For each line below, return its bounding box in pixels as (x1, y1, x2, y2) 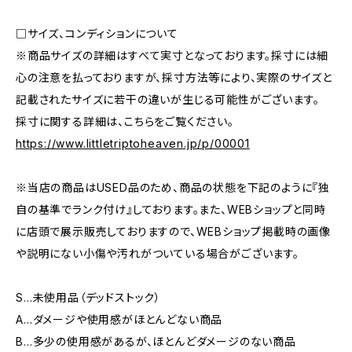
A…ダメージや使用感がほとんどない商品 (16, 313, 223, 326)
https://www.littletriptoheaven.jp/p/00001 (16, 137, 250, 150)
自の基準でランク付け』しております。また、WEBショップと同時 (16, 203, 326, 216)
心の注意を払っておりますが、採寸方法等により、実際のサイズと (16, 71, 332, 84)
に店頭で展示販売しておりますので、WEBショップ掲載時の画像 (16, 225, 331, 238)
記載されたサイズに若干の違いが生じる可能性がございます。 (16, 93, 320, 106)
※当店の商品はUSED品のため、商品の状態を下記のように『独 (16, 181, 330, 194)
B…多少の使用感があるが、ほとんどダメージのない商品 (16, 335, 296, 348)
